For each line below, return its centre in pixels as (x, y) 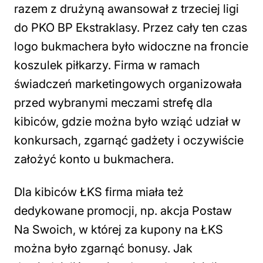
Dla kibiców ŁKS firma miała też (99, 192)
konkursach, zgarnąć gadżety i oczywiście (129, 140)
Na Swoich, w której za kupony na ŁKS (119, 229)
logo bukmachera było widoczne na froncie (131, 46)
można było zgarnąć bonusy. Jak (103, 248)
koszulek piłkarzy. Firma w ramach (107, 65)
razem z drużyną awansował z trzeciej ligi (127, 9)
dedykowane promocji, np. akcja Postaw (123, 210)
